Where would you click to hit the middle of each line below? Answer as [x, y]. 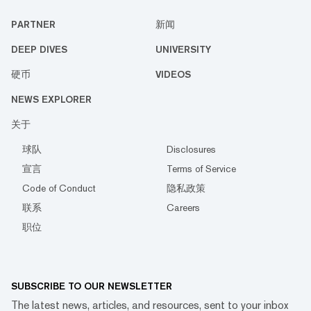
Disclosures [191, 149]
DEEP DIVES [39, 49]
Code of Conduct [59, 188]
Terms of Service [201, 168]
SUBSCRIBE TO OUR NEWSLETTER [92, 286]
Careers [183, 207]
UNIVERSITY [183, 49]
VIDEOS [173, 74]
